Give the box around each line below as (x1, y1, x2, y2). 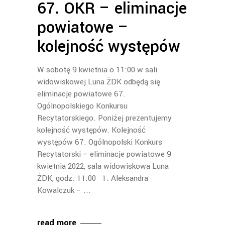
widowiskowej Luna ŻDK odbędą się (37, 76, 160, 87)
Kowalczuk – (37, 184, 83, 196)
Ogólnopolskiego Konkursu (37, 100, 128, 111)
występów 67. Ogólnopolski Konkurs (37, 136, 162, 148)
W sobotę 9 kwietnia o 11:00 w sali (37, 64, 157, 75)
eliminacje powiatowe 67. (37, 88, 126, 99)
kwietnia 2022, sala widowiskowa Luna (37, 160, 169, 172)
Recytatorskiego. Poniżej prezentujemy (37, 112, 172, 124)
